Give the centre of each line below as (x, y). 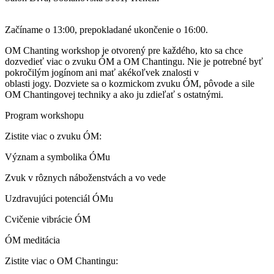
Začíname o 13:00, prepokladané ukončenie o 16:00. (106, 29)
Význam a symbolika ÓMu (57, 157)
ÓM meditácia (32, 240)
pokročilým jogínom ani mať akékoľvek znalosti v (102, 72)
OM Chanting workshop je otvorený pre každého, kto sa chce (124, 50)
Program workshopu (44, 115)
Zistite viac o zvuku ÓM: (53, 136)
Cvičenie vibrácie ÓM (48, 219)
